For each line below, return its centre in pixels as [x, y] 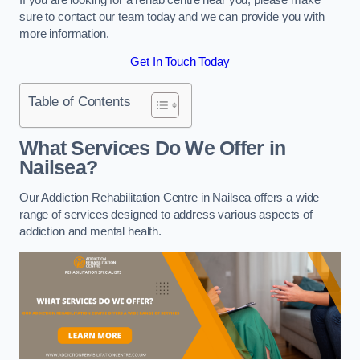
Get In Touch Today [180, 62]
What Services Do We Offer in [153, 149]
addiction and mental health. [92, 231]
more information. [64, 33]
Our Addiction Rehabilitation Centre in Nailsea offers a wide [170, 197]
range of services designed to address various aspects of [166, 214]
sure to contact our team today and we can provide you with [172, 16]
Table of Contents [80, 101]
